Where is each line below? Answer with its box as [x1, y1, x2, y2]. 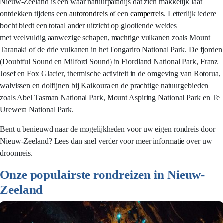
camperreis [130, 9, 164, 18]
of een [107, 9, 130, 18]
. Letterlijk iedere [163, 9, 216, 18]
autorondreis [69, 9, 108, 18]
